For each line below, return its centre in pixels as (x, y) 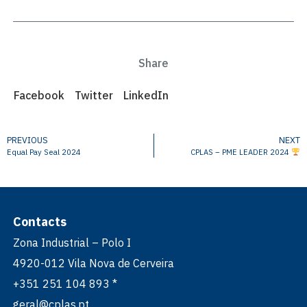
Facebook (39, 96)
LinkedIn (146, 96)
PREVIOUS (27, 140)
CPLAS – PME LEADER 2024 (241, 152)
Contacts (39, 221)
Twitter (94, 96)
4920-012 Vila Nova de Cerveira (93, 263)
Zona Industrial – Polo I (72, 242)
